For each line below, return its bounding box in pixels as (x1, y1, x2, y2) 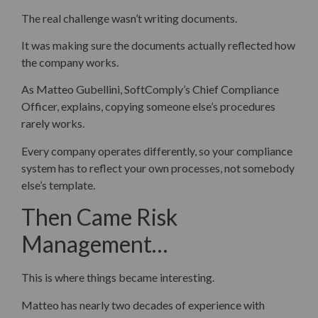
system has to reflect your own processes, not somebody (21, 160, 295, 175)
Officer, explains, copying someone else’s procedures (21, 99, 275, 114)
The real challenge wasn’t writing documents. (21, 11, 237, 25)
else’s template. (21, 177, 95, 192)
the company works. (21, 55, 119, 70)
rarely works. (21, 116, 84, 131)
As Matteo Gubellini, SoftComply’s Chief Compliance (21, 82, 279, 97)
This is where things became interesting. (21, 270, 214, 285)
